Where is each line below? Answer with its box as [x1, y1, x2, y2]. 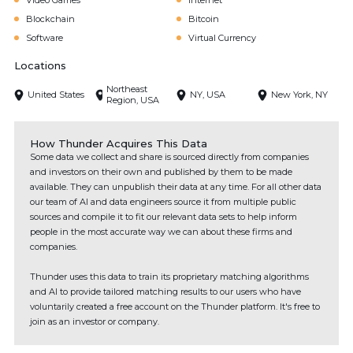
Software [26, 32, 63, 43]
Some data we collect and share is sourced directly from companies [30, 151, 309, 162]
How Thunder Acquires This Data [30, 137, 207, 150]
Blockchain [26, 13, 75, 24]
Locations [14, 59, 66, 72]
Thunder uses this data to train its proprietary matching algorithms [30, 271, 309, 282]
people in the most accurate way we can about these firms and [30, 226, 292, 237]
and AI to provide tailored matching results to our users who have [30, 286, 301, 297]
